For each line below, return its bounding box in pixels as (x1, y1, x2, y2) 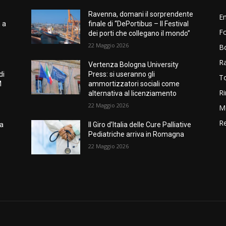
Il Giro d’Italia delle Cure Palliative (88, 121, 192, 129)
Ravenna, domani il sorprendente (88, 10, 194, 19)
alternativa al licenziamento (88, 89, 177, 98)
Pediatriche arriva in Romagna (88, 130, 186, 139)
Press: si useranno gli (88, 70, 155, 79)
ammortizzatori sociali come (88, 80, 180, 88)
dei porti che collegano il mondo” (88, 29, 191, 38)
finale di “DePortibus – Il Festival (88, 20, 189, 28)
